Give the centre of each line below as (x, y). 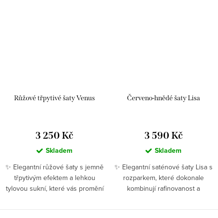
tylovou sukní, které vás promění (54, 189)
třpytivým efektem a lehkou (54, 178)
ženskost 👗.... (163, 199)
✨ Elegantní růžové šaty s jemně (54, 167)
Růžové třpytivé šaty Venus (54, 98)
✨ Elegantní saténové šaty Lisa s (163, 167)
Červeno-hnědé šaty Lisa (163, 98)
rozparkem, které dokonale (163, 178)
